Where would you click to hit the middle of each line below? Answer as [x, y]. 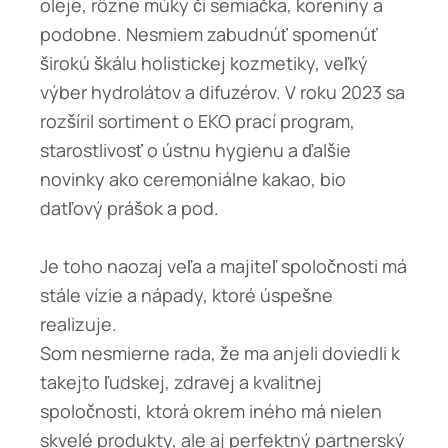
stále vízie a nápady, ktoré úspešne [186, 294]
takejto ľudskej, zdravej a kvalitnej [181, 381]
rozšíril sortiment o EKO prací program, [197, 121]
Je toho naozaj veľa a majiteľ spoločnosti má [223, 265]
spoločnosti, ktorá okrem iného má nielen [211, 410]
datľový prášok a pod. [129, 208]
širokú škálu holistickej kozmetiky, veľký [204, 63]
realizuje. [78, 323]
